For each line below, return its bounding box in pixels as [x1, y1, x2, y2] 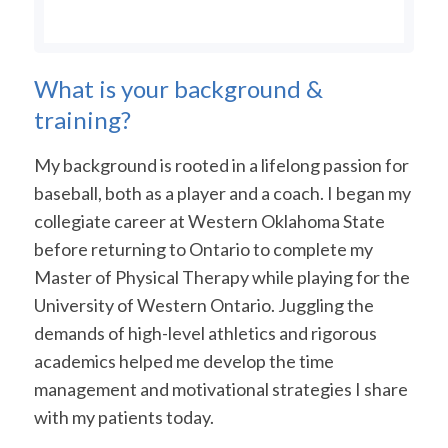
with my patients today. [33, 405, 214, 428]
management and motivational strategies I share [33, 377, 408, 400]
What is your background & [33, 74, 323, 104]
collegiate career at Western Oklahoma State [33, 209, 385, 232]
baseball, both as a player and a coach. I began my [33, 181, 411, 204]
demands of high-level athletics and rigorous [33, 321, 377, 344]
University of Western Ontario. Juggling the [33, 293, 374, 316]
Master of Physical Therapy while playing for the [33, 265, 410, 288]
